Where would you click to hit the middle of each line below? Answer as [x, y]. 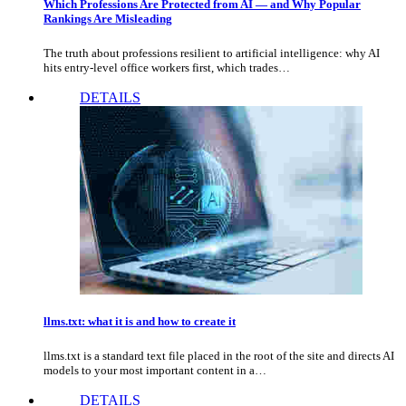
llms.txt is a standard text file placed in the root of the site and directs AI [219, 356]
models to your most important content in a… [155, 371]
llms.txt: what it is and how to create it [140, 322]
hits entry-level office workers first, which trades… [167, 68]
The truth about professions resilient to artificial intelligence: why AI [212, 53]
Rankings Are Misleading [108, 18]
